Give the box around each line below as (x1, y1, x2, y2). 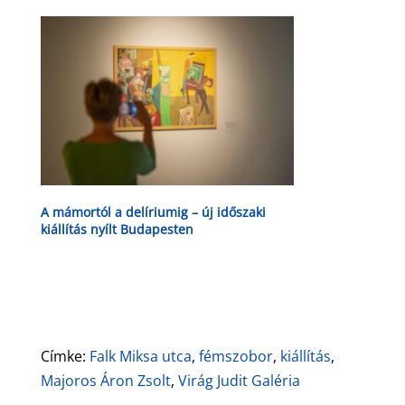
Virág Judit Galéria (177, 370, 300, 391)
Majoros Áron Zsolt (40, 370, 171, 391)
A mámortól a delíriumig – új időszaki (40, 202, 266, 221)
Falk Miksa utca (89, 345, 192, 366)
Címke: (40, 345, 89, 366)
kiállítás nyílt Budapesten (40, 220, 193, 238)
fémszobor (198, 345, 273, 366)
